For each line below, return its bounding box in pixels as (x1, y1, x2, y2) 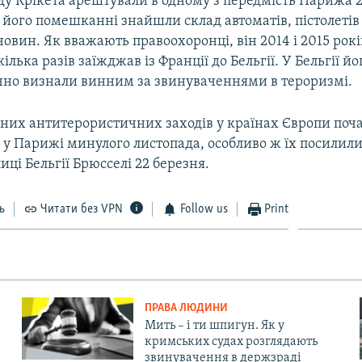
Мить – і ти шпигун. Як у (144, 318, 284, 332)
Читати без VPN (40, 202, 124, 216)
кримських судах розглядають (144, 335, 318, 348)
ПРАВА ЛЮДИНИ (144, 301, 228, 314)
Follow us (179, 202, 228, 216)
